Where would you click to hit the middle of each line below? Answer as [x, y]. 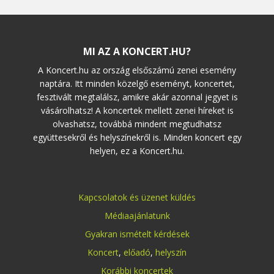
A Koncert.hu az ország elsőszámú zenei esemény [137, 70]
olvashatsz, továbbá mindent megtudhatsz [137, 124]
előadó [137, 252]
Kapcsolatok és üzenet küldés [137, 197]
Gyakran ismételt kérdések [137, 234]
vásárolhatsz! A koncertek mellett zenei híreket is [137, 110]
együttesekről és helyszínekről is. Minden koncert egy [137, 137]
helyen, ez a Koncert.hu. [137, 150]
